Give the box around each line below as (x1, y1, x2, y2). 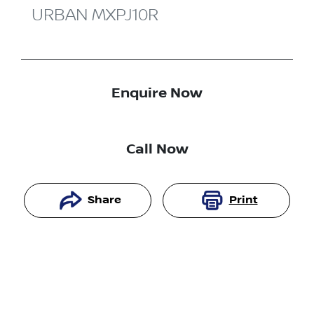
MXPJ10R (92, 4, 158, 25)
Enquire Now (111, 84, 203, 102)
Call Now (125, 140, 189, 158)
